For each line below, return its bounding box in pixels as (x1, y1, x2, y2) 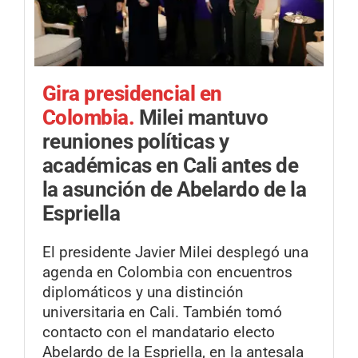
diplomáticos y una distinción (42, 283, 244, 302)
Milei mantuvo (138, 105, 268, 129)
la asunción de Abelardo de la (42, 177, 307, 201)
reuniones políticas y (42, 129, 229, 153)
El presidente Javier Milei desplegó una (42, 243, 308, 262)
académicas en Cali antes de (42, 153, 299, 177)
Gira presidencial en (42, 81, 222, 105)
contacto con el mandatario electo (42, 323, 275, 342)
